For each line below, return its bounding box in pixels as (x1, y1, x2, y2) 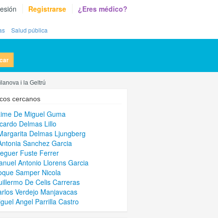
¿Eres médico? (78, 4, 127, 14)
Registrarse (28, 4, 66, 14)
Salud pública (11, 26, 48, 34)
